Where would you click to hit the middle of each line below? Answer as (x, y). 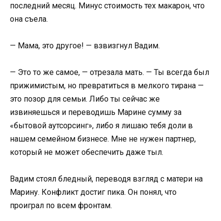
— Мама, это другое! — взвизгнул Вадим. (85, 45)
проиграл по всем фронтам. (61, 206)
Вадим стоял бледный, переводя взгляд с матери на (106, 179)
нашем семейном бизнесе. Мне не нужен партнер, (103, 139)
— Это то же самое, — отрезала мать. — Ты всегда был (110, 73)
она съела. (29, 19)
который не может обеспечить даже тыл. (87, 152)
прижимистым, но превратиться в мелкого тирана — (107, 86)
